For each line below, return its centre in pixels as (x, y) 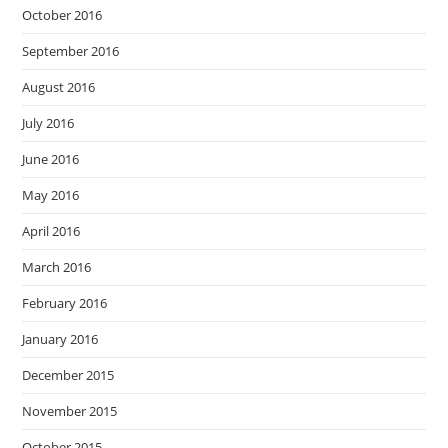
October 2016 (62, 15)
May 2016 (51, 195)
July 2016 (48, 123)
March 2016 (57, 267)
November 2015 (70, 411)
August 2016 (59, 87)
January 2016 (60, 339)
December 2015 (68, 375)
